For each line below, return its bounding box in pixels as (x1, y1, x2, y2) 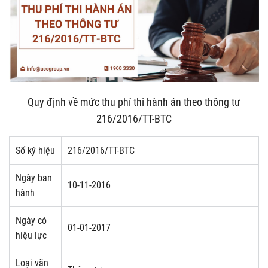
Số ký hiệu (16, 144, 55, 156)
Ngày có (16, 214, 47, 226)
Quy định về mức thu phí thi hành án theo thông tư (28, 95, 240, 108)
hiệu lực (16, 229, 47, 241)
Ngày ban (16, 172, 52, 184)
